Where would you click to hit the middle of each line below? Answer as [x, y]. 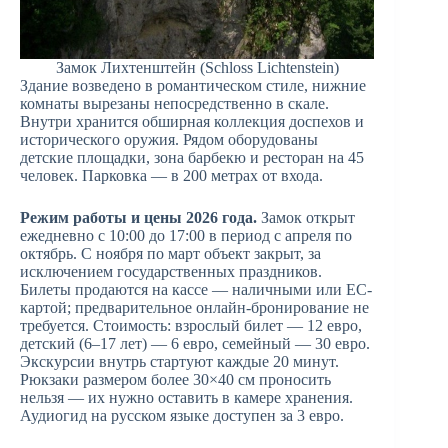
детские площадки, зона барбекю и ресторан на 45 [192, 158]
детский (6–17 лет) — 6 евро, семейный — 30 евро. [195, 344]
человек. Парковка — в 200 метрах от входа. [171, 176]
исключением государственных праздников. [171, 272]
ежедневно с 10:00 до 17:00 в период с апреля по [186, 236]
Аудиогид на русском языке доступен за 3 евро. [182, 416]
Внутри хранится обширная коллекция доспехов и [192, 122]
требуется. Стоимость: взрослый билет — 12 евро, [191, 326]
